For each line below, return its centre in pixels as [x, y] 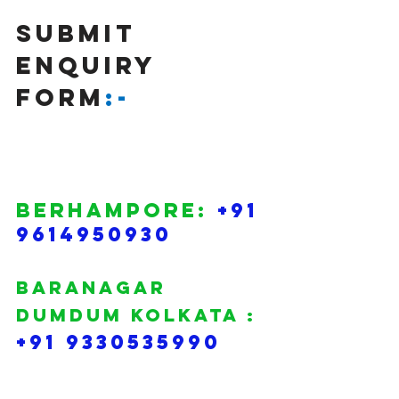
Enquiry [91, 65]
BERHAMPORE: [117, 210]
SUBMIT [81, 33]
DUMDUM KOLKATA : [136, 315]
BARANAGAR [95, 287]
